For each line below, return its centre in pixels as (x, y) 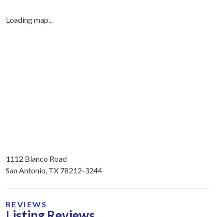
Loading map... (29, 20)
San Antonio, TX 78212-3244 (54, 170)
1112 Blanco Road (36, 158)
